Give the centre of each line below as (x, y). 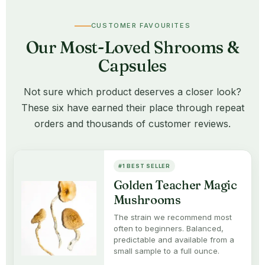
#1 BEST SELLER (144, 166)
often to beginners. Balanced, (168, 229)
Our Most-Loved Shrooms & (132, 48)
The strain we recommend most (172, 217)
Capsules (132, 66)
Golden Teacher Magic (175, 185)
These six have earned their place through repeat (132, 108)
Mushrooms (147, 200)
